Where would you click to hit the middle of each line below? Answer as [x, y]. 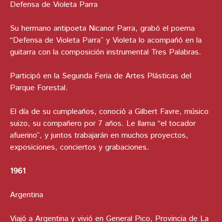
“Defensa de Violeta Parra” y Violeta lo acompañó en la [106, 41]
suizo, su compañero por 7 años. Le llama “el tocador [103, 124]
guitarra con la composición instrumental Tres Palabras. [106, 53]
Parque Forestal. [39, 88]
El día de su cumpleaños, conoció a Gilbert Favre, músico [109, 112]
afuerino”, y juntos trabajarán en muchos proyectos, [99, 136]
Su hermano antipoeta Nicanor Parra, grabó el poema [102, 29]
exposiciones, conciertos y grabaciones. [80, 148]
